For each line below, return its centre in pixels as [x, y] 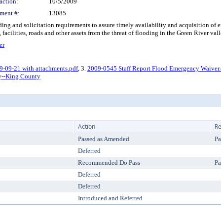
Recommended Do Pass [109, 163]
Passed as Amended [104, 139]
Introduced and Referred [110, 198]
